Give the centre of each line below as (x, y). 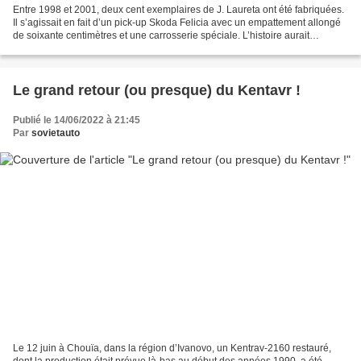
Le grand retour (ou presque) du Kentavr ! (157, 90)
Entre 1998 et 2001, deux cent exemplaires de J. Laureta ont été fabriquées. (178, 9)
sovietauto (56, 133)
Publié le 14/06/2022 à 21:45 (77, 120)
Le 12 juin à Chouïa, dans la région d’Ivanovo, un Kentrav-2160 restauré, (172, 349)
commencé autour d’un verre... (79, 48)
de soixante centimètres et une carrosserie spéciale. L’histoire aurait (161, 35)
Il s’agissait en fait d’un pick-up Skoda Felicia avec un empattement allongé (177, 22)
